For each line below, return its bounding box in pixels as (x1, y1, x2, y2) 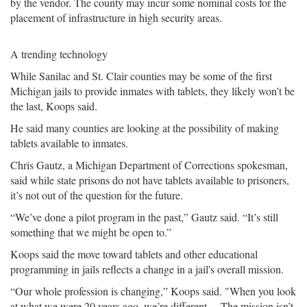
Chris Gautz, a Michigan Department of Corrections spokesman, (10, 158, 288, 172)
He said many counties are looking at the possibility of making (10, 121, 279, 135)
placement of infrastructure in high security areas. (10, 10, 222, 25)
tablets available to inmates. (10, 136, 128, 150)
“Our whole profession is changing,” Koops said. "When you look (10, 284, 296, 298)
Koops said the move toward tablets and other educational (10, 247, 258, 261)
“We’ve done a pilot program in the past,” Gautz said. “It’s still (10, 210, 278, 224)
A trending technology (10, 47, 108, 61)
